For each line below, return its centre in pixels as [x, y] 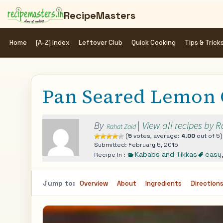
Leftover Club [101, 43]
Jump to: [59, 183]
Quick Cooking [154, 43]
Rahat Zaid [121, 126]
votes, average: [157, 136]
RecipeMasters [99, 15]
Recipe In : [111, 155]
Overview [94, 183]
